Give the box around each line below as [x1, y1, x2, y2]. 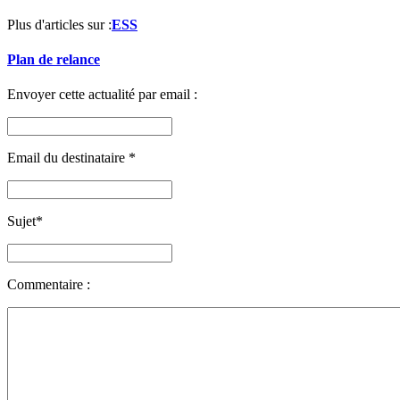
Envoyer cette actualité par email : [7, 87, 197, 103]
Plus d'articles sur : [7, 16, 112, 32]
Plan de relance [7, 52, 100, 68]
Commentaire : [7, 277, 90, 293]
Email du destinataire [7, 150, 129, 166]
